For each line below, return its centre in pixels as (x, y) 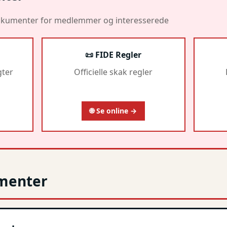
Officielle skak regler (113, 72)
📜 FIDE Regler (113, 55)
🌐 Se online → (113, 111)
